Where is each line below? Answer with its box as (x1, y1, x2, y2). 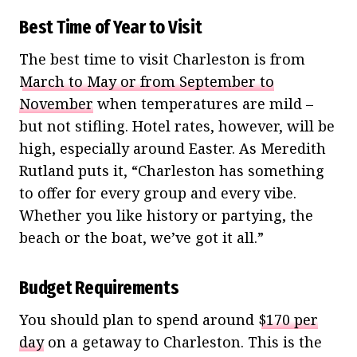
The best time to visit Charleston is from (19, 49, 305, 69)
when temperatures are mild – (93, 93, 313, 113)
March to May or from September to (19, 71, 274, 91)
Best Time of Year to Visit (19, 15, 202, 38)
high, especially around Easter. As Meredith (19, 138, 326, 158)
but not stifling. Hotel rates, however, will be (19, 116, 335, 135)
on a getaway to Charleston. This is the (44, 331, 322, 351)
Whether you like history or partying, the (19, 205, 313, 225)
